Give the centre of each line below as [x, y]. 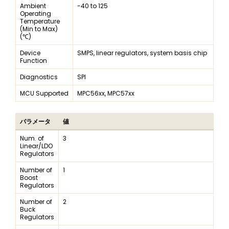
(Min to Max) [39, 29]
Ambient [33, 6]
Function [33, 61]
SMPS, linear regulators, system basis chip [142, 53]
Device [30, 53]
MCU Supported [44, 94]
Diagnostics [39, 77]
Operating [36, 14]
